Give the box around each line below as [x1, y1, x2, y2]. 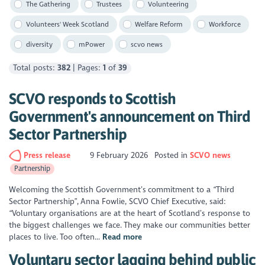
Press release [23, 150, 73, 160]
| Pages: [70, 63, 104, 73]
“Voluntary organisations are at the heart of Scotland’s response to [9, 208, 251, 218]
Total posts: [13, 63, 58, 73]
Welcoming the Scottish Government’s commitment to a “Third [9, 184, 235, 195]
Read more [102, 231, 143, 242]
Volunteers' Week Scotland [26, 20, 109, 28]
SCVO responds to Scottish [9, 90, 176, 108]
